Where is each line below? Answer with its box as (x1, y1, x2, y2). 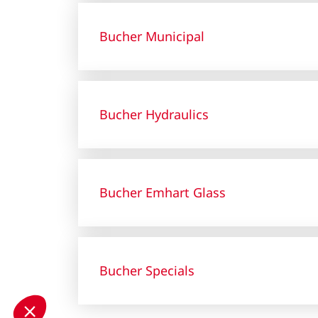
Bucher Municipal (99, 28, 204, 45)
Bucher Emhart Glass (99, 184, 226, 201)
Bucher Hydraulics (99, 106, 209, 123)
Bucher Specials (99, 262, 194, 279)
